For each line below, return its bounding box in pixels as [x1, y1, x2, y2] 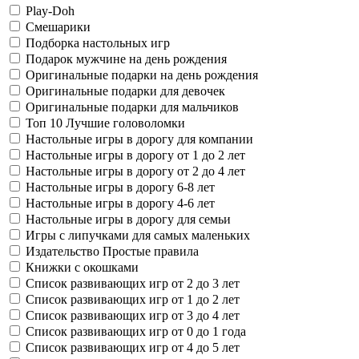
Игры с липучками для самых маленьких [26, 228, 250, 242]
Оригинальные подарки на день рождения [26, 67, 258, 82]
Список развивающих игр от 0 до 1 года [26, 324, 246, 338]
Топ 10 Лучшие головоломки [26, 115, 185, 130]
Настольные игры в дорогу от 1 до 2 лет [26, 147, 245, 162]
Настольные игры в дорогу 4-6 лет [26, 196, 215, 210]
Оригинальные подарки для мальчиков [26, 99, 239, 114]
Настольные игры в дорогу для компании [26, 131, 253, 146]
